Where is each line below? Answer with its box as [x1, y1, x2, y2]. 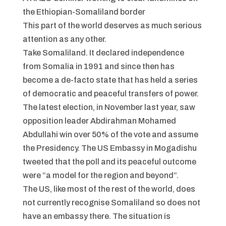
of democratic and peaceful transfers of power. [22, 89, 199, 98]
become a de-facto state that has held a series [22, 75, 198, 84]
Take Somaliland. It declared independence [22, 48, 184, 57]
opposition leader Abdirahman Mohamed [22, 116, 176, 125]
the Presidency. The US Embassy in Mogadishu [22, 143, 197, 152]
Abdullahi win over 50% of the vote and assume [22, 130, 198, 139]
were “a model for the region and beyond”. [22, 171, 182, 180]
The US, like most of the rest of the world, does [22, 184, 195, 193]
